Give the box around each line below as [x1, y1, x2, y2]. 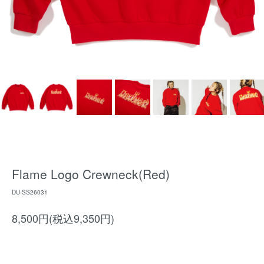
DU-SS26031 [12, 188, 48, 196]
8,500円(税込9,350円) [12, 210, 114, 226]
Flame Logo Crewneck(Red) [12, 165, 170, 183]
